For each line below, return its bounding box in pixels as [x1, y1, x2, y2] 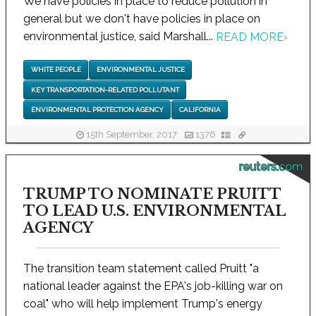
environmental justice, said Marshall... [23, 29, 216, 43]
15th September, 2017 [84, 128, 179, 140]
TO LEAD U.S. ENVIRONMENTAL [23, 202, 286, 220]
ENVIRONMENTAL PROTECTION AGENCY [30, 106, 164, 114]
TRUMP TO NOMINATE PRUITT [23, 186, 281, 203]
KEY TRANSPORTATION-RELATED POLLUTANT [30, 85, 179, 94]
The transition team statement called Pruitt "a [23, 262, 259, 276]
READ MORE [216, 30, 284, 44]
